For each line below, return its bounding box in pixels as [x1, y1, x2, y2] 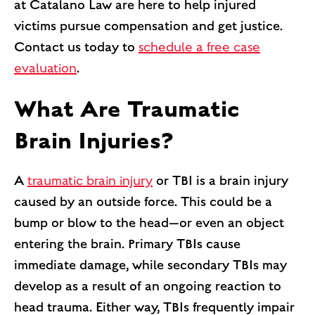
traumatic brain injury [27, 172, 153, 188]
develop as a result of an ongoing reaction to [14, 278, 281, 294]
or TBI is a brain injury [153, 172, 288, 188]
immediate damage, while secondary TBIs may [14, 257, 287, 273]
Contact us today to [14, 39, 139, 55]
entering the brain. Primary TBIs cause [14, 236, 240, 252]
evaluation [14, 60, 77, 76]
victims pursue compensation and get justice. [14, 18, 283, 34]
